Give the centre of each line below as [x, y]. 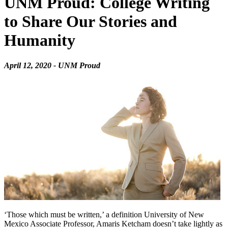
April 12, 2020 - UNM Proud [52, 65]
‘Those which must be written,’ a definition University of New [104, 214]
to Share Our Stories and [91, 22]
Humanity [40, 40]
